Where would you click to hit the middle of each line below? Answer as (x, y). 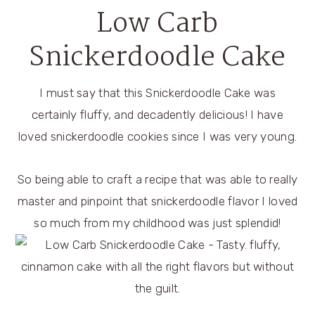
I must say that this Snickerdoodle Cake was (157, 93)
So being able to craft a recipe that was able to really (157, 179)
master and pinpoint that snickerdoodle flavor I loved (157, 201)
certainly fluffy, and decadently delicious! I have (157, 115)
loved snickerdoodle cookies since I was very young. (157, 136)
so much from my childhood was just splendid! (157, 223)
